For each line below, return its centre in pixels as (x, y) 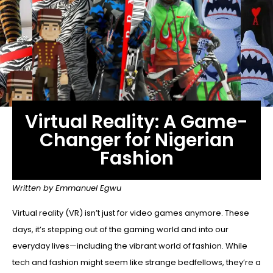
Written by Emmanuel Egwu (67, 188)
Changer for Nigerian (136, 140)
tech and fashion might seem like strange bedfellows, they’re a (136, 263)
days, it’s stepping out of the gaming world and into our (120, 230)
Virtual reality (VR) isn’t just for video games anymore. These (131, 213)
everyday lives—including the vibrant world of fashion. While (130, 246)
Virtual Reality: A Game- (136, 122)
